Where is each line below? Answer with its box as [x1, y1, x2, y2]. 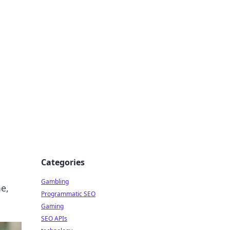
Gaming [41, 202, 64, 210]
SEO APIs [41, 214, 67, 223]
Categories [41, 157, 85, 168]
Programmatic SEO [41, 189, 95, 198]
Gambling [41, 177, 69, 186]
